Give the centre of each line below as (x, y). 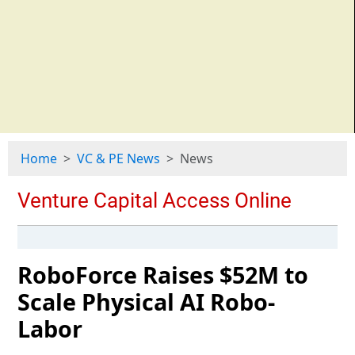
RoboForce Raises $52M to (163, 275)
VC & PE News (118, 158)
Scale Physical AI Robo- (146, 302)
